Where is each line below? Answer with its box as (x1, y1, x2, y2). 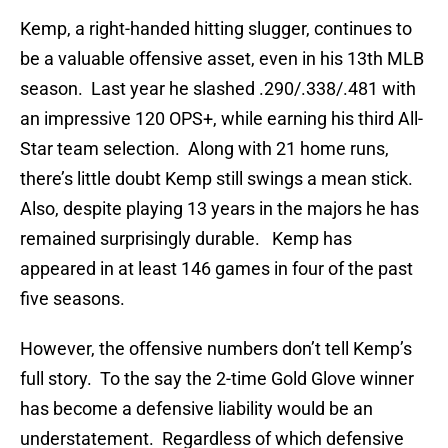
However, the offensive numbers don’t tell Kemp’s (20, 338, 412, 360)
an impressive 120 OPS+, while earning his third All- (20, 108, 423, 130)
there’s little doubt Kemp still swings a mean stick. (20, 168, 417, 190)
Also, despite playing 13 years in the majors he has (20, 198, 419, 220)
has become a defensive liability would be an (20, 398, 373, 420)
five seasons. (20, 288, 125, 310)
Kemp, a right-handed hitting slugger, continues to (20, 18, 412, 40)
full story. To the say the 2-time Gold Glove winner (20, 368, 414, 390)
